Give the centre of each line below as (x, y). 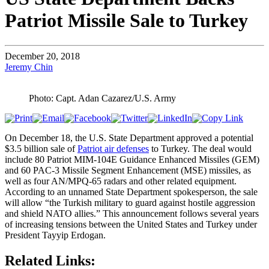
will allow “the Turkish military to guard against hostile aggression (130, 202)
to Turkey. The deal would (200, 148)
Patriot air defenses (113, 148)
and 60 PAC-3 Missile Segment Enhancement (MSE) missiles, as (128, 170)
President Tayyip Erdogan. (55, 235)
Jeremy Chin (29, 67)
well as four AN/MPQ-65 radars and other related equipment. (121, 181)
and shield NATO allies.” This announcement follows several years (132, 213)
